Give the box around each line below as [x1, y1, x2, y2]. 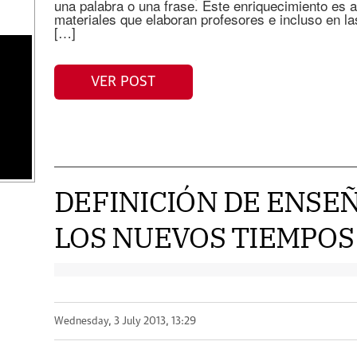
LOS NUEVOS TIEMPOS [53, 218, 355, 256]
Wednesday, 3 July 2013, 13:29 [53, 316, 196, 327]
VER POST [91, 74, 156, 89]
